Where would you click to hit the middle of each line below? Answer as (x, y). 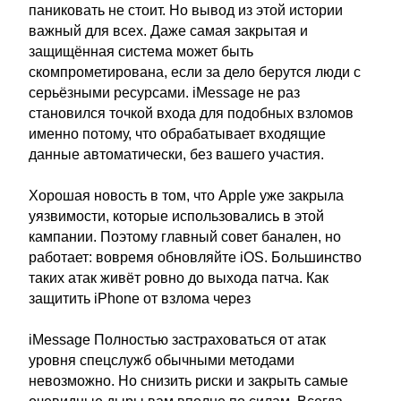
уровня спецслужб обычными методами (162, 360)
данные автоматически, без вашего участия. (176, 154)
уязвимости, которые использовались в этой (176, 216)
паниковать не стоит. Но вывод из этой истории (186, 10)
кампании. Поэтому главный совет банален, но (185, 237)
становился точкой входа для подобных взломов (191, 113)
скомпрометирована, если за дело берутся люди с (195, 72)
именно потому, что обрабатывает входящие (177, 134)
